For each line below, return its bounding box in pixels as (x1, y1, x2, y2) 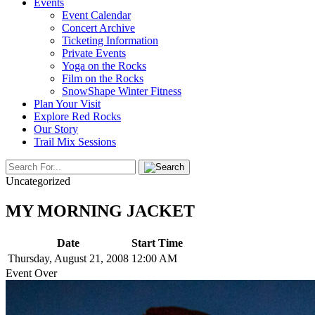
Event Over (6, 266, 57, 279)
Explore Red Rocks (34, 110, 121, 122)
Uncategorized (6, 175, 70, 187)
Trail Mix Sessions (34, 136, 116, 148)
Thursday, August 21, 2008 (8, 252, 129, 264)
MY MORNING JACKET (6, 201, 195, 220)
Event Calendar (62, 9, 131, 21)
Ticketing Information (62, 34, 158, 46)
